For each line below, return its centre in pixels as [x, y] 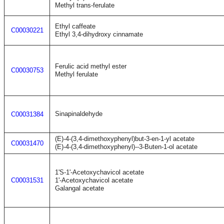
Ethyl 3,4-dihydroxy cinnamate [99, 34]
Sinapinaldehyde [79, 114]
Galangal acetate [79, 188]
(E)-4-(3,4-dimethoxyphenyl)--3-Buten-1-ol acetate [126, 147]
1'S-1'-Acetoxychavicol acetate [99, 172]
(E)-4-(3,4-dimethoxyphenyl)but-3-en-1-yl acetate [125, 139]
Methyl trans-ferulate [85, 5]
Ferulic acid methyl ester [91, 66]
